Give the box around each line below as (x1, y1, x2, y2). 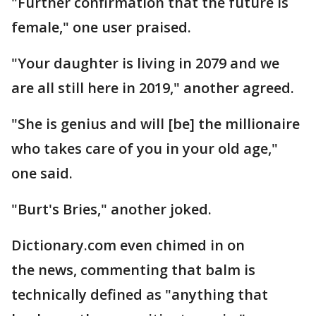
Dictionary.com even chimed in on (11, 236, 245, 255)
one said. (11, 164, 73, 183)
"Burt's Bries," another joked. (11, 200, 212, 219)
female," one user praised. (11, 18, 191, 37)
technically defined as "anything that (11, 285, 268, 305)
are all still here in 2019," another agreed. (11, 78, 294, 98)
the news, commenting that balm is (11, 260, 255, 280)
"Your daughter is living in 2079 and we (11, 54, 279, 73)
